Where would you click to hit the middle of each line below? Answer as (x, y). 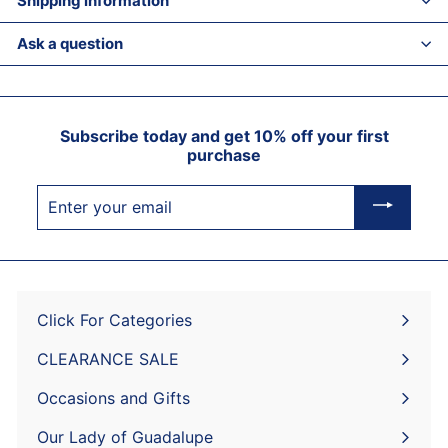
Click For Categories (114, 319)
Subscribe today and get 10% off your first (224, 135)
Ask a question (70, 43)
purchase (224, 154)
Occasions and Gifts (113, 397)
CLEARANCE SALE (108, 358)
